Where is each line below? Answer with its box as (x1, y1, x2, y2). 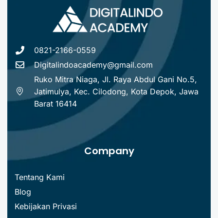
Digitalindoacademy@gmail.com (34, 59, 153, 70)
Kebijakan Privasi (15, 201, 77, 211)
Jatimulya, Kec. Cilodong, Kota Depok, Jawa (34, 86, 199, 96)
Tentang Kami (15, 172, 65, 182)
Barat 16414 (34, 98, 77, 109)
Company (84, 144, 134, 158)
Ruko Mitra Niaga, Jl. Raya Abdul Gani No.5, (34, 74, 197, 84)
